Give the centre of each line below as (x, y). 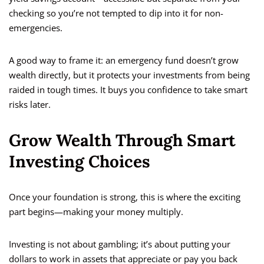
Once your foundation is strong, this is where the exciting (125, 197)
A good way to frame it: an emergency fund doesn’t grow (124, 60)
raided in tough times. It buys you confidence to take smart (128, 90)
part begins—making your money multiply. (96, 212)
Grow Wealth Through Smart (122, 141)
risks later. (30, 105)
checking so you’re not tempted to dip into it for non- (116, 13)
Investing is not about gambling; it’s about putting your (120, 244)
